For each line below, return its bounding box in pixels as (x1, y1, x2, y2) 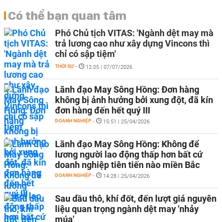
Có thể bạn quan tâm (8, 8, 126, 23)
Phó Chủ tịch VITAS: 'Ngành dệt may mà (55, 28, 214, 38)
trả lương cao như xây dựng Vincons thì (55, 38, 210, 49)
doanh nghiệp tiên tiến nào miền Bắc (55, 160, 200, 170)
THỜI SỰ (55, 63, 74, 69)
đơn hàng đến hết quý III (55, 105, 150, 115)
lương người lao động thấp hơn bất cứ (55, 149, 203, 160)
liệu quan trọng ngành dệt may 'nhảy (55, 204, 199, 214)
